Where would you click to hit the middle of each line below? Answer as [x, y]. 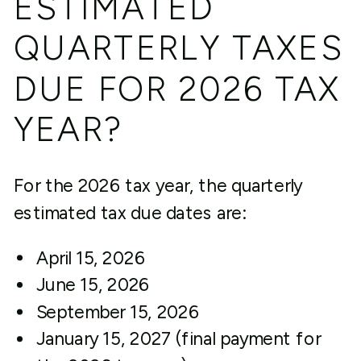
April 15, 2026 [91, 258]
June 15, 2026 [93, 285]
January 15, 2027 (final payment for [178, 339]
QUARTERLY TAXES [178, 48]
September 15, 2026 [118, 312]
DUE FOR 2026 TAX [177, 89]
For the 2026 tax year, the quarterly [158, 186]
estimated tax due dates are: [129, 213]
